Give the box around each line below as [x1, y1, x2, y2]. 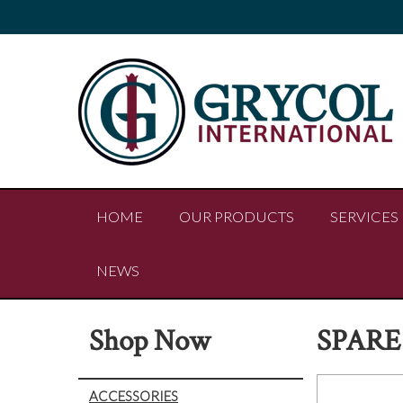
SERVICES [330, 208, 399, 226]
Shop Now [89, 321, 210, 361]
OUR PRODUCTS [179, 208, 294, 226]
